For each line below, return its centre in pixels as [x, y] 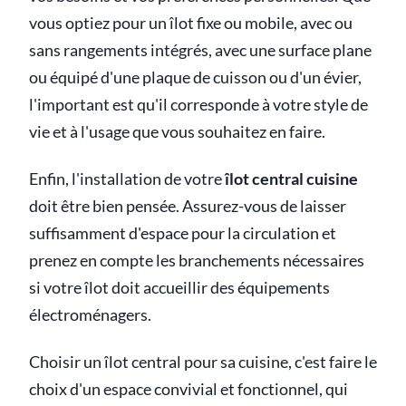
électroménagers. [90, 314]
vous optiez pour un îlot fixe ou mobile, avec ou [191, 23]
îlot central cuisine [291, 179]
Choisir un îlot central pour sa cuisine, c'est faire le [203, 362]
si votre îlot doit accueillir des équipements [179, 287]
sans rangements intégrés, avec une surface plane [200, 50]
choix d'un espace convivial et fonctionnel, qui [188, 389]
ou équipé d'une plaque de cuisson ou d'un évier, [195, 77]
